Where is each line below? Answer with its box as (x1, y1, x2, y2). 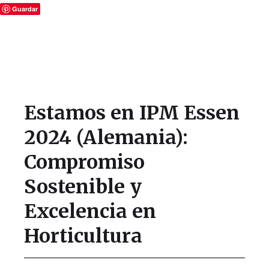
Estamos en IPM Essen (24, 101, 240, 125)
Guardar (12, 4, 38, 13)
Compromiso (24, 150, 145, 174)
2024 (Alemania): (24, 125, 188, 150)
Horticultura (24, 224, 142, 248)
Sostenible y (24, 175, 142, 199)
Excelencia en (24, 199, 156, 223)
